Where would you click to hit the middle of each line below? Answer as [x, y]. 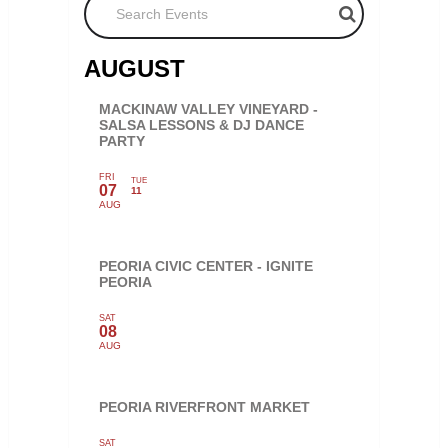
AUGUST [134, 68]
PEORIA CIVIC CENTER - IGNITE [205, 265]
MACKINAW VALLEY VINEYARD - [208, 108]
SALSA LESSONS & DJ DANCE [201, 124]
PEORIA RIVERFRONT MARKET [204, 406]
